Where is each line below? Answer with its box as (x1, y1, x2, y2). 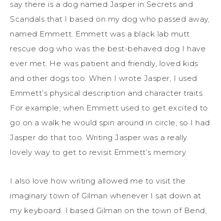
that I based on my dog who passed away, (44, 14, 210, 24)
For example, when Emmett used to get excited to (10, 103, 208, 112)
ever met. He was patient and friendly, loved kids (10, 58, 198, 68)
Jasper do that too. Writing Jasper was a (10, 132, 167, 142)
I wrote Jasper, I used (113, 73, 197, 83)
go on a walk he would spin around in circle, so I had (10, 117, 210, 127)
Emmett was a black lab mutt (75, 29, 190, 38)
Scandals (10, 14, 44, 24)
